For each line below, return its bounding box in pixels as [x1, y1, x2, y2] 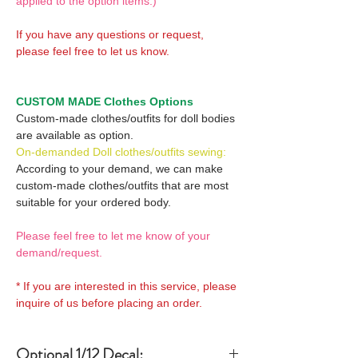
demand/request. [16, 245, 102, 259]
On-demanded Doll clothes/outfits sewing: [16, 145, 226, 158]
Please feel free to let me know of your [16, 229, 210, 242]
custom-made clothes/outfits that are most [16, 178, 229, 192]
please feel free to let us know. [16, 44, 169, 58]
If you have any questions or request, [16, 27, 204, 41]
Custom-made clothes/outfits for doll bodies [16, 111, 235, 125]
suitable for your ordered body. [16, 195, 171, 209]
